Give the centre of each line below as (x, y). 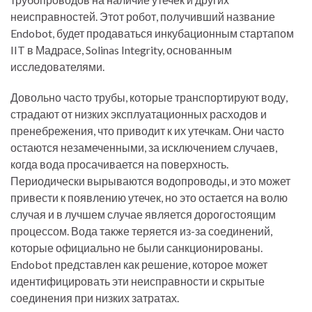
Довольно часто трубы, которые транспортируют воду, (149, 97)
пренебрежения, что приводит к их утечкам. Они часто (147, 131)
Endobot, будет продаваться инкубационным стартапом (152, 33)
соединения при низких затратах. (95, 298)
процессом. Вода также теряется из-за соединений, (141, 231)
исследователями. (57, 67)
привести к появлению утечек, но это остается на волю (149, 197)
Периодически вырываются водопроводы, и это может (150, 181)
